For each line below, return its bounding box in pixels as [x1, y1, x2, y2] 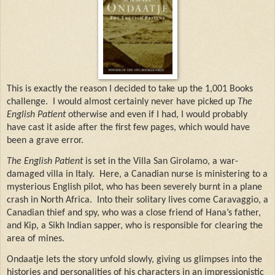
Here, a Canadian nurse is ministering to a [99, 169, 268, 180]
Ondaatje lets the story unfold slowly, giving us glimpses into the [7, 255, 262, 265]
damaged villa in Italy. [7, 169, 95, 180]
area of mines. [7, 234, 64, 244]
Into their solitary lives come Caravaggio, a [97, 195, 268, 206]
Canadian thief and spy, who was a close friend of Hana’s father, [7, 208, 261, 219]
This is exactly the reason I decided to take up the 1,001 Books [7, 83, 253, 94]
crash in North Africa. [7, 195, 92, 206]
